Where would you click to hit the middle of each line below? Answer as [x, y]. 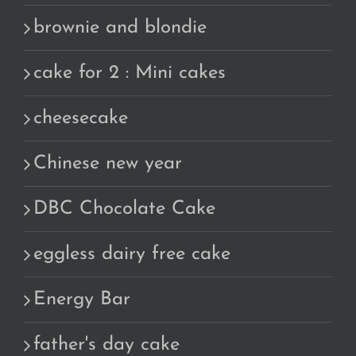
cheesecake [81, 119]
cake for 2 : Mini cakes [130, 74]
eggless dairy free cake [132, 255]
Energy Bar [82, 300]
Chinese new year [108, 164]
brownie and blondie [120, 28]
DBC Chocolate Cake [124, 209]
